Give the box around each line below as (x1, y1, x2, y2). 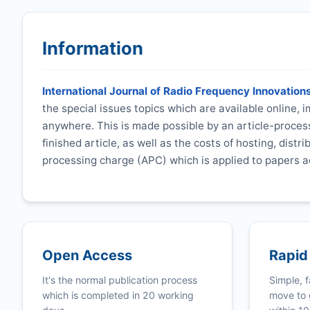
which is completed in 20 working (42, 289, 194, 302)
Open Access (42, 246, 132, 264)
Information (42, 37, 143, 60)
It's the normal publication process (42, 274, 197, 286)
